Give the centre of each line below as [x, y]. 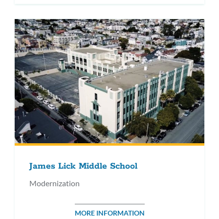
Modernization [55, 183]
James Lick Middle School [83, 166]
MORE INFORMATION [109, 213]
